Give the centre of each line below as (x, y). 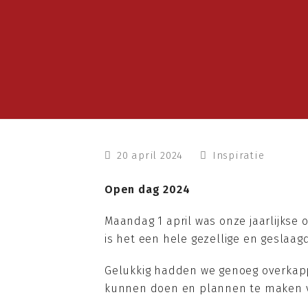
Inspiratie (238, 155)
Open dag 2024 (147, 189)
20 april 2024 (150, 155)
